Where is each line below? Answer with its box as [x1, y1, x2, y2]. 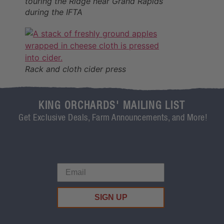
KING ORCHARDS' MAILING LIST [38, 101, 185, 111]
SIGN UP [94, 192, 127, 201]
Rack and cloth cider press [25, 64, 126, 74]
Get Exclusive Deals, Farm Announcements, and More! [18, 114, 207, 122]
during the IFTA [25, 7, 82, 17]
